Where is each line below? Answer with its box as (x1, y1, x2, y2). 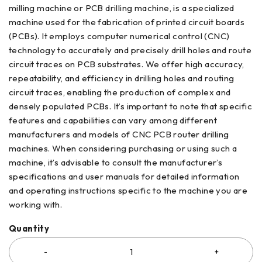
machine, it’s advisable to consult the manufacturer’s (9, 156, 223, 168)
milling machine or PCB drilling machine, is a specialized (9, 2, 235, 13)
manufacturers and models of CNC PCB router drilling (9, 128, 229, 140)
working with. (9, 198, 63, 210)
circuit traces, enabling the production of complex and (9, 86, 231, 98)
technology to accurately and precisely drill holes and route (9, 44, 251, 56)
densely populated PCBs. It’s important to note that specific (9, 100, 252, 112)
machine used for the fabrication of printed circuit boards (9, 16, 245, 27)
